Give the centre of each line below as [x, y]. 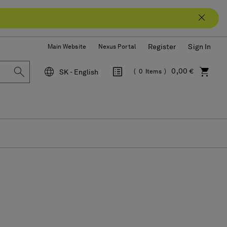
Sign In [199, 47]
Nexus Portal [117, 47]
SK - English [79, 72]
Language [73, 89]
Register [162, 47]
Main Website [67, 47]
